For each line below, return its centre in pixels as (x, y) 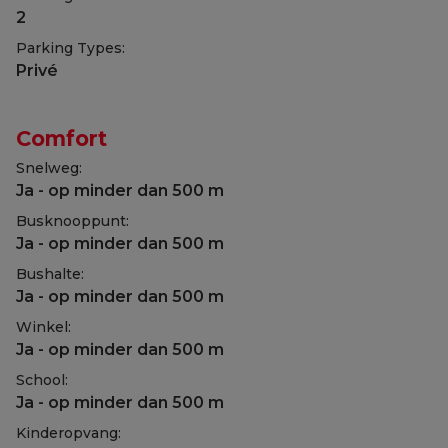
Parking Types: (70, 48)
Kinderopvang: (68, 433)
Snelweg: (49, 168)
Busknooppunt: (72, 221)
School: (42, 380)
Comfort (61, 139)
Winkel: (43, 327)
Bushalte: (50, 274)
